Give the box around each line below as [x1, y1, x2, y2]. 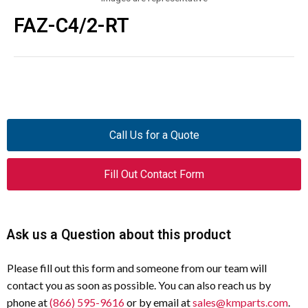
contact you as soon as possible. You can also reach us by [7, 278, 271, 291]
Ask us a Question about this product [7, 227, 231, 243]
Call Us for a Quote [109, 129, 199, 142]
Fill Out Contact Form [104, 168, 204, 181]
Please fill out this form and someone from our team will [7, 261, 267, 274]
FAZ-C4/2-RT [14, 14, 129, 37]
